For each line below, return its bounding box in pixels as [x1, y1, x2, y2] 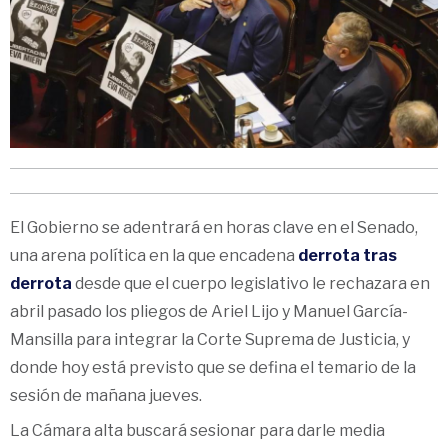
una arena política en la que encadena [10, 245, 298, 265]
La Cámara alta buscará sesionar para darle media [10, 421, 385, 441]
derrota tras [298, 245, 397, 265]
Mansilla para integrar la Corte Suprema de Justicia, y [10, 329, 410, 349]
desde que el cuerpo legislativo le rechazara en [75, 273, 430, 293]
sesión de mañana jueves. [10, 385, 202, 405]
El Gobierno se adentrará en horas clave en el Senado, [10, 217, 418, 237]
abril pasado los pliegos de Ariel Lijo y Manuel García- [10, 301, 408, 321]
